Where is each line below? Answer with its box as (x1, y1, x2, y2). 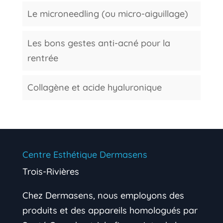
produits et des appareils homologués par (22, 205, 198, 216)
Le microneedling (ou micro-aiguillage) (27, 8, 188, 19)
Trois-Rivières (22, 166, 79, 177)
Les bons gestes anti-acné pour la (27, 37, 170, 49)
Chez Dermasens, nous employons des (22, 190, 184, 201)
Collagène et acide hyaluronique (27, 82, 162, 93)
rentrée (27, 52, 58, 64)
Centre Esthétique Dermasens (22, 149, 147, 160)
